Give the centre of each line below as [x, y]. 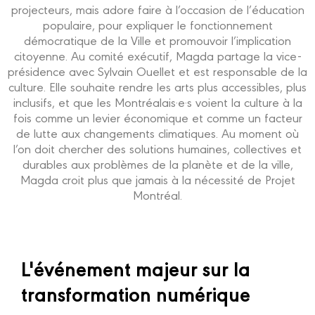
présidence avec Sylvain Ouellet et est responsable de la [157, 71]
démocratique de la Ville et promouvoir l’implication [157, 40]
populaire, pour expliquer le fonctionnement [157, 25]
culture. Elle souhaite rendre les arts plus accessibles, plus [157, 86]
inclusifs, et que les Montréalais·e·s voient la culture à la [157, 102]
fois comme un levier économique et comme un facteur [157, 117]
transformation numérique [136, 292]
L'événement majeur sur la [136, 267]
